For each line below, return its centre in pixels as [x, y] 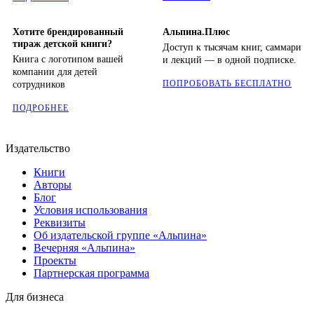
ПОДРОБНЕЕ [41, 108]
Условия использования [90, 210]
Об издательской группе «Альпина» [120, 235]
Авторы [53, 185]
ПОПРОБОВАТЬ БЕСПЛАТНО [227, 84]
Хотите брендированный [68, 32]
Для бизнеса [35, 297]
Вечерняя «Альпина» [84, 248]
